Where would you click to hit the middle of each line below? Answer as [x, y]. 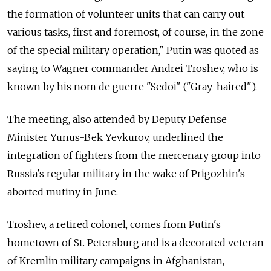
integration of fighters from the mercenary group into [134, 156]
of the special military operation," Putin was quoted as [133, 51]
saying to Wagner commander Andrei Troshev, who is [133, 69]
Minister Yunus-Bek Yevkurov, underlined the [115, 138]
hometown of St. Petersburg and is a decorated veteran [135, 243]
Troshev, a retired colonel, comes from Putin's [114, 225]
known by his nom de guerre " [79, 87]
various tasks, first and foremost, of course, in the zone [135, 32]
